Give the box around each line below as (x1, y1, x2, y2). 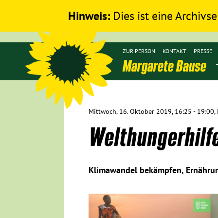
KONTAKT (163, 47, 186, 54)
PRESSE (194, 47, 212, 54)
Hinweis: (68, 8, 110, 23)
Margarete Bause (123, 56, 206, 74)
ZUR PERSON (123, 47, 155, 54)
